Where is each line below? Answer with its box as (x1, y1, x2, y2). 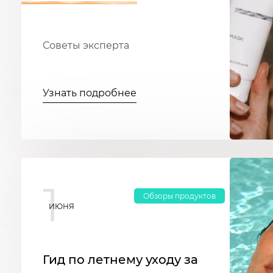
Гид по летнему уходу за (43, 252, 198, 268)
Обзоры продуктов (143, 191, 216, 201)
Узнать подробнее (43, 87, 136, 99)
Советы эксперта (43, 40, 129, 52)
